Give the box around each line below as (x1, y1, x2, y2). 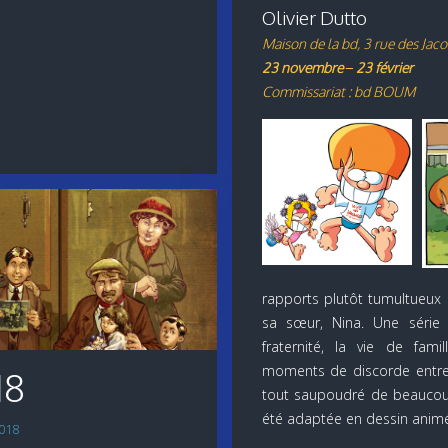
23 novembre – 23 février (261, 58, 413, 76)
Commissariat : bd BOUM (261, 82, 415, 100)
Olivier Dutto (261, 5, 367, 29)
